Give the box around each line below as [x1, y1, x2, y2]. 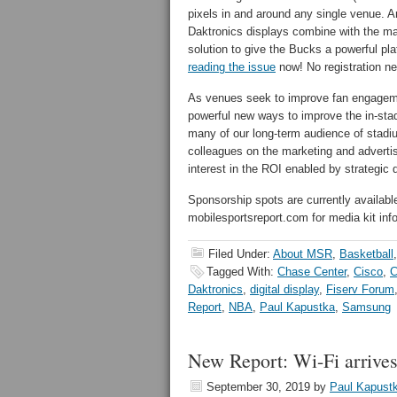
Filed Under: [208, 247, 273, 261]
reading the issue [188, 60, 276, 74]
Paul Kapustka [260, 300, 335, 314]
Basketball [339, 247, 393, 261]
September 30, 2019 [206, 380, 310, 393]
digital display [250, 283, 319, 296]
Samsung [342, 300, 391, 314]
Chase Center [277, 265, 346, 278]
